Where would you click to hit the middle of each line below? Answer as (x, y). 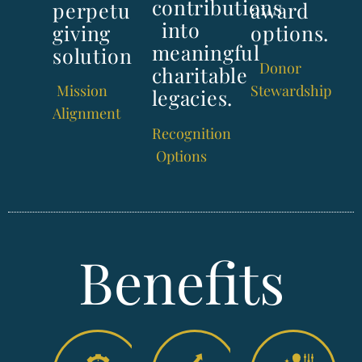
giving (82, 33)
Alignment (86, 113)
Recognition (191, 134)
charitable (200, 75)
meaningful (206, 53)
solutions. (100, 56)
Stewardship (291, 91)
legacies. (192, 98)
